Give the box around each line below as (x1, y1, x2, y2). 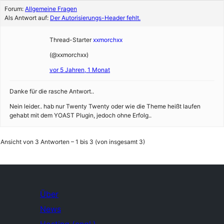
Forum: (4, 5, 25, 12)
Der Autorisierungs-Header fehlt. (50, 14, 140, 21)
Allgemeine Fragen (25, 5, 77, 12)
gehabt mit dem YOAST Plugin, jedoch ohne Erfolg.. (9, 111, 151, 119)
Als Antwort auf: (4, 14, 50, 21)
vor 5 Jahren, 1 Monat (49, 66, 110, 73)
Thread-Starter (49, 36, 91, 43)
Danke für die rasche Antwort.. (9, 87, 94, 95)
